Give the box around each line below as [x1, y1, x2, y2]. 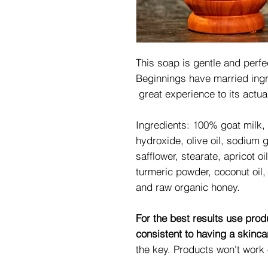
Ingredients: [136, 118, 193, 131]
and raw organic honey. [136, 181, 240, 193]
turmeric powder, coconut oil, [136, 165, 266, 178]
